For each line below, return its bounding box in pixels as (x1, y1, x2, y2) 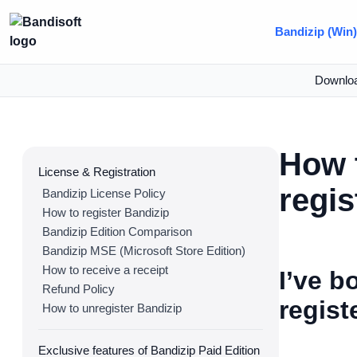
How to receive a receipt (42, 263, 168, 277)
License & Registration (38, 165, 155, 178)
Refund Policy (42, 282, 115, 296)
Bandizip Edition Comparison (42, 225, 192, 238)
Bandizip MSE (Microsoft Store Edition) (42, 244, 245, 257)
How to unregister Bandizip (42, 301, 182, 315)
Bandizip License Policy (42, 186, 166, 200)
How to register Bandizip (42, 206, 169, 219)
